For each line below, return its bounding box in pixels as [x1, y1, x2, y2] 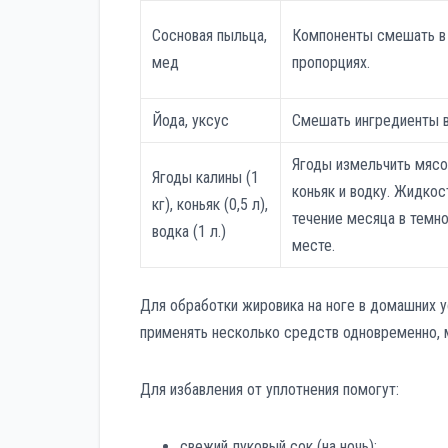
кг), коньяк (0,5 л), [152, 195, 269, 215]
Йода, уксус [152, 111, 230, 131]
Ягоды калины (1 [152, 168, 260, 188]
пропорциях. [292, 53, 371, 73]
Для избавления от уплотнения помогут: [140, 380, 399, 400]
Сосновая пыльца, [152, 26, 268, 46]
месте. [292, 236, 336, 256]
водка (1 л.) [152, 222, 227, 242]
